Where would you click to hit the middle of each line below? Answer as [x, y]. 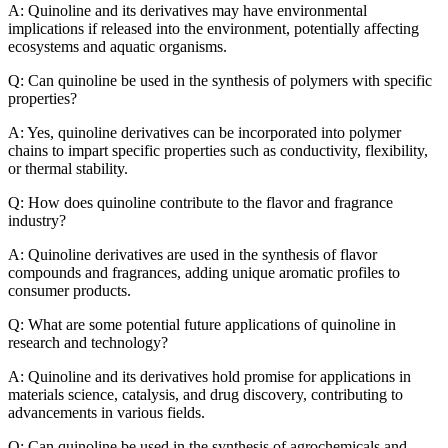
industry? [37, 220]
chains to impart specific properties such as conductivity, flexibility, [218, 150]
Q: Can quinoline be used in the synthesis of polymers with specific [220, 80]
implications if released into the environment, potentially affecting [213, 28]
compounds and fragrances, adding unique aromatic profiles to [204, 272]
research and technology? [88, 342]
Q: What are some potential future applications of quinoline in [202, 324]
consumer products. [69, 290]
